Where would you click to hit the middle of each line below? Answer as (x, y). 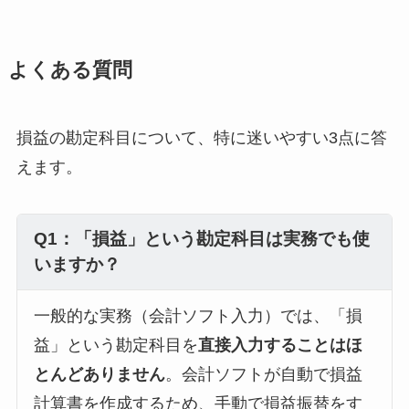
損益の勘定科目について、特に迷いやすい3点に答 (201, 137)
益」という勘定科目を (115, 346)
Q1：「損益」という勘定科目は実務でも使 (201, 239)
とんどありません (99, 375)
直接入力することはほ (280, 346)
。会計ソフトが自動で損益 (263, 375)
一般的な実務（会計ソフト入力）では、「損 (198, 316)
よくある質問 (70, 70)
